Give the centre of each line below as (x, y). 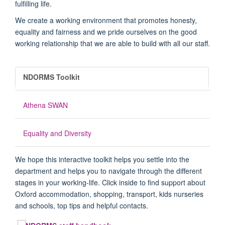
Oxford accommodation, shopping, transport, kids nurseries (109, 194)
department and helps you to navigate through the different (108, 171)
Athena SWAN (45, 105)
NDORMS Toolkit (51, 77)
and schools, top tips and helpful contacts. (82, 205)
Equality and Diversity (57, 133)
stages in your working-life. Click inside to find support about (110, 182)
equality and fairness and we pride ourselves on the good (106, 31)
